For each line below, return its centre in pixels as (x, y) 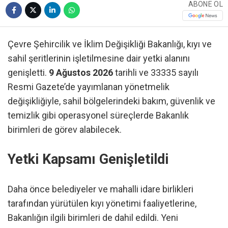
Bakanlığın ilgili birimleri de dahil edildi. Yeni (93, 217)
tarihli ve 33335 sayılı (156, 72)
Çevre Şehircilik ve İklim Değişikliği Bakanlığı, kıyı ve (110, 44)
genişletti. (28, 72)
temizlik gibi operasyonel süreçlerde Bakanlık (98, 115)
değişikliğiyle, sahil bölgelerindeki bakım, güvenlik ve (111, 101)
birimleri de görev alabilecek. (65, 129)
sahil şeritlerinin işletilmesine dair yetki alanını (99, 58)
